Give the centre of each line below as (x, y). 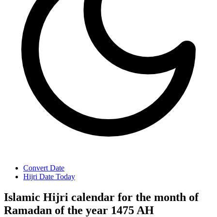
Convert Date (44, 168)
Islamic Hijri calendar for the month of (101, 197)
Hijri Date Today (49, 177)
